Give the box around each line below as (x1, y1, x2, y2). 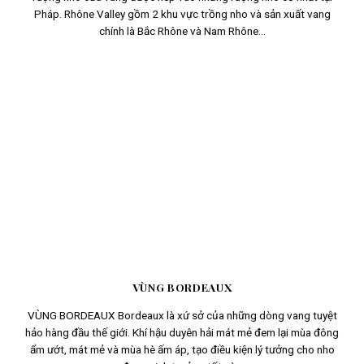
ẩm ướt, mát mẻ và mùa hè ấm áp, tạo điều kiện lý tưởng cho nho (29, 343, 335, 357)
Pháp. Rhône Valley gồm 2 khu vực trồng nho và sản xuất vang (33, 7, 331, 21)
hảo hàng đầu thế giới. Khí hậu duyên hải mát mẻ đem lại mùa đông (25, 326, 339, 340)
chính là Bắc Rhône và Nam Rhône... (98, 24, 266, 38)
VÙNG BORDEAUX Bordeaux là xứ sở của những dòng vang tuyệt (27, 309, 337, 323)
